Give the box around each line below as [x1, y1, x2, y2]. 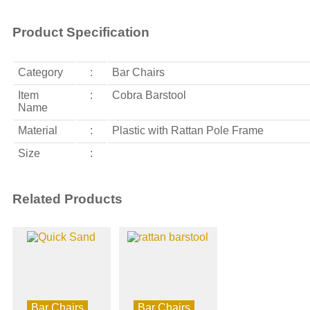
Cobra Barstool [111, 89, 186, 101]
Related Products [12, 192, 122, 207]
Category [17, 66, 63, 78]
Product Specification [12, 25, 149, 40]
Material [17, 124, 57, 136]
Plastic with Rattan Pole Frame [111, 124, 264, 136]
